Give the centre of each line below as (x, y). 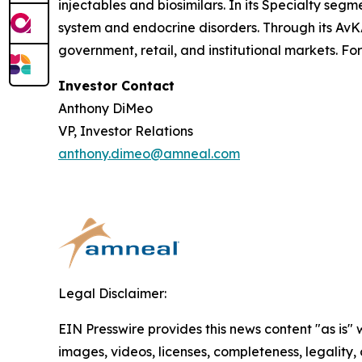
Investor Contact (116, 85)
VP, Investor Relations (126, 130)
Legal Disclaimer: (112, 293)
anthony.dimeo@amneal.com (149, 153)
